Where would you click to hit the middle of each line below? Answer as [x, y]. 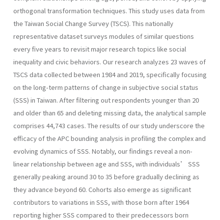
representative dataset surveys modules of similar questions [104, 36]
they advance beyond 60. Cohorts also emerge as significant [102, 189]
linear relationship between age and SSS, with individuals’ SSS [107, 164]
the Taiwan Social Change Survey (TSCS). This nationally [93, 23]
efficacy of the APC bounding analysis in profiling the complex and [110, 138]
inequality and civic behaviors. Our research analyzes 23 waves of [110, 61]
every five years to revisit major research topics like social [100, 49]
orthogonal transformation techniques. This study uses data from [109, 10]
